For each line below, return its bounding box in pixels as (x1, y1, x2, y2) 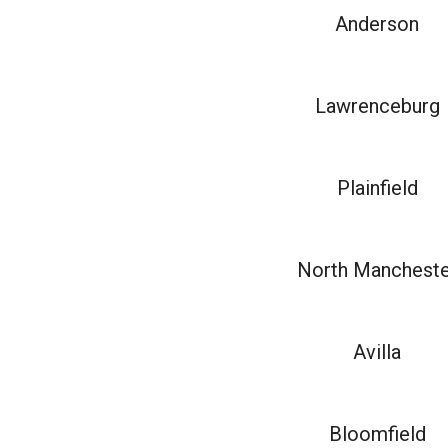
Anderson (335, 12, 420, 36)
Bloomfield (328, 422, 426, 446)
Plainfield (336, 176, 418, 200)
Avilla (353, 340, 402, 364)
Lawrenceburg (314, 94, 440, 118)
